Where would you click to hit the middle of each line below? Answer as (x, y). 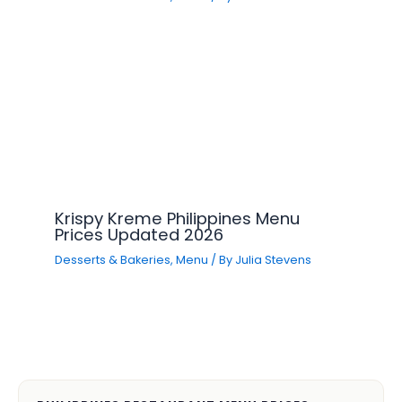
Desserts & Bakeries (113, 259)
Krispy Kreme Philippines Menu (178, 218)
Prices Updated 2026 (140, 234)
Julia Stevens (274, 259)
